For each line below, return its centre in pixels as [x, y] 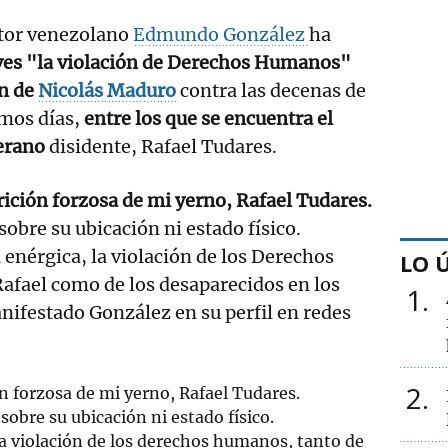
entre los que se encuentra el [208, 118]
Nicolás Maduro [107, 90]
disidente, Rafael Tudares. [163, 146]
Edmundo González [221, 34]
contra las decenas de [273, 90]
